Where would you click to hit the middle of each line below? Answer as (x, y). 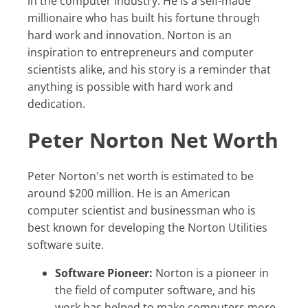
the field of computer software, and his (155, 290)
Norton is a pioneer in (211, 273)
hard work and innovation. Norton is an (130, 35)
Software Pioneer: (104, 273)
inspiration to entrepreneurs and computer (141, 52)
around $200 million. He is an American (129, 193)
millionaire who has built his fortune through (144, 18)
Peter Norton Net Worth (153, 140)
